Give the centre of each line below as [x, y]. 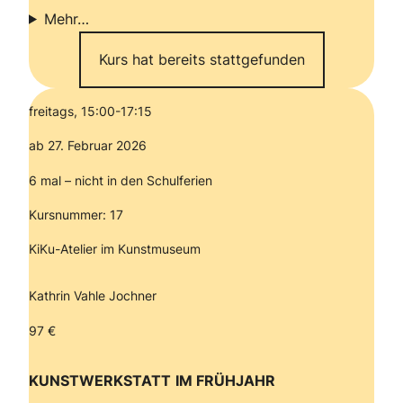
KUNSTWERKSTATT [100, 380]
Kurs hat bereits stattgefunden [201, 59]
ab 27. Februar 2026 [88, 146]
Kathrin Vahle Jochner [93, 296]
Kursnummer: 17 [76, 214]
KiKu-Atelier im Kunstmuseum [116, 248]
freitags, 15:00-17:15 [90, 112]
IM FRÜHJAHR [225, 380]
